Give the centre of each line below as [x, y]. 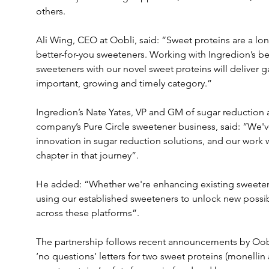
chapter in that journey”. [87, 155]
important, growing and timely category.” [124, 83]
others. [50, 11]
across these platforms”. [87, 213]
